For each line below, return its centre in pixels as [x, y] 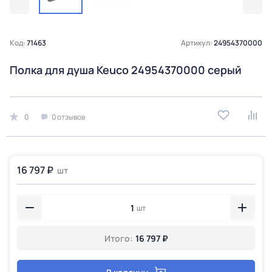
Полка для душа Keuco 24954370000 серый [126, 70]
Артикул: [197, 43]
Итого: [118, 238]
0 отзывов [68, 117]
